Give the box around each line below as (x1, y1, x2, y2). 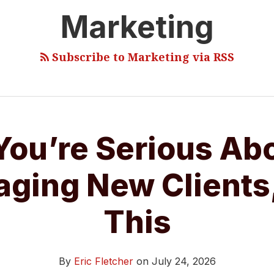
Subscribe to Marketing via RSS (48, 49, 234, 64)
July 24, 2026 (151, 254, 216, 267)
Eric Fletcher (73, 254, 133, 267)
